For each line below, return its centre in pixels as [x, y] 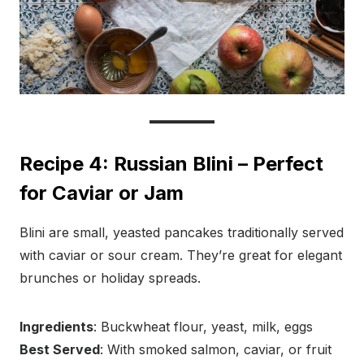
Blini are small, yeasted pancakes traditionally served [182, 233]
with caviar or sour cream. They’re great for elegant [181, 256]
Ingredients [56, 327]
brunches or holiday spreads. [110, 278]
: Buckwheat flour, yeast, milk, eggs [203, 327]
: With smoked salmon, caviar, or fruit [216, 350]
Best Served [60, 350]
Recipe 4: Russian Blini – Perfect [171, 164]
